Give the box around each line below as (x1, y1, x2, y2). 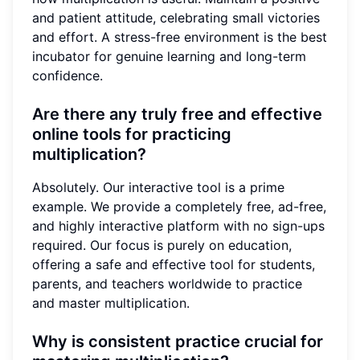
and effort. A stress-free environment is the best (32, 29, 327, 46)
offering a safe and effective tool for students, (32, 256, 315, 273)
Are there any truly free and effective (32, 104, 322, 125)
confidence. (32, 67, 103, 84)
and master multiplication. (32, 295, 190, 312)
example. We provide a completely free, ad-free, (32, 198, 326, 215)
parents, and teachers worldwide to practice (32, 276, 302, 292)
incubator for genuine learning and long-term (32, 48, 306, 65)
